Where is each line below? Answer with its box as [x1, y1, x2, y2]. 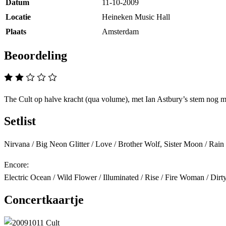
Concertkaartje [4, 193, 84, 207]
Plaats [6, 27, 26, 36]
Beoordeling [4, 48, 67, 62]
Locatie [6, 12, 31, 21]
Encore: [4, 160, 29, 169]
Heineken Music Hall [102, 12, 170, 21]
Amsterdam [102, 27, 139, 36]
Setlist [4, 115, 36, 128]
